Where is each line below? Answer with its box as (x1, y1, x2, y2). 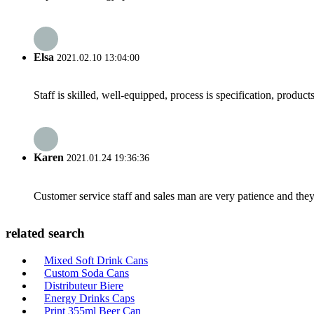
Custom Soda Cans (44, 267, 129, 279)
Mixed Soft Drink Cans (44, 254, 148, 266)
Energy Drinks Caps (44, 292, 135, 304)
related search (6, 226, 85, 241)
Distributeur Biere (44, 280, 123, 292)
